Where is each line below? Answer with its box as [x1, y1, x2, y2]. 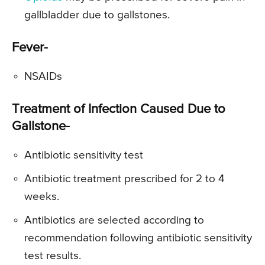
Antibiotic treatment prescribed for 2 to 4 [24, 173, 225, 185]
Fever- [12, 41, 48, 54]
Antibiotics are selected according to [24, 214, 204, 226]
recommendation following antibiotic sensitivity [24, 232, 252, 244]
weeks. [24, 190, 59, 202]
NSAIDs [24, 70, 62, 82]
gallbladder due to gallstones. [24, 9, 170, 21]
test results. [24, 250, 81, 261]
